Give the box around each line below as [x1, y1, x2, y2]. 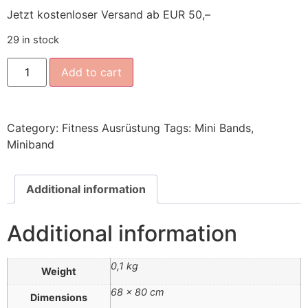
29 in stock [7, 34, 59, 47]
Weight [41, 265, 76, 278]
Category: [7, 120, 62, 135]
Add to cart [61, 65, 122, 79]
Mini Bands [195, 120, 251, 135]
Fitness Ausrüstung [62, 120, 160, 135]
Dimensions [30, 291, 87, 304]
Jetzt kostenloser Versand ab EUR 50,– [7, 7, 210, 21]
